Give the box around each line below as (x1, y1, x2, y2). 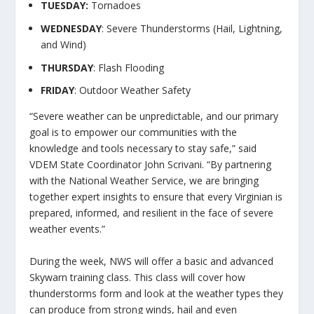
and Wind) (41, 37, 87, 51)
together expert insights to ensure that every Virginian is (29, 190, 283, 204)
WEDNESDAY (41, 21, 102, 35)
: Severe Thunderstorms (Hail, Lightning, (102, 21, 283, 35)
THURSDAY (41, 60, 94, 74)
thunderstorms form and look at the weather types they (29, 286, 284, 300)
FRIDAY (41, 83, 75, 97)
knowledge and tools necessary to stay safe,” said (29, 142, 257, 156)
